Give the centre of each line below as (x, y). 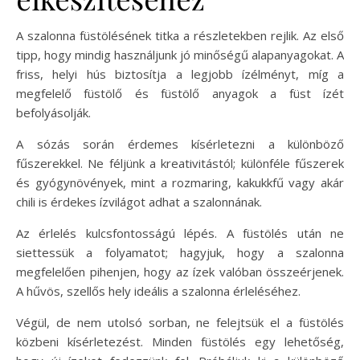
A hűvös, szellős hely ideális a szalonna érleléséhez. (158, 290)
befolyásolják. (53, 112)
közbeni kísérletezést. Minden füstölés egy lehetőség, (180, 341)
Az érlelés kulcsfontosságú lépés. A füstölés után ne (180, 233)
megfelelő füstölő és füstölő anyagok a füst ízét (180, 93)
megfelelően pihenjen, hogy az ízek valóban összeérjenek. (180, 271)
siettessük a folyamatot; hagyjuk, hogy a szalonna (180, 252)
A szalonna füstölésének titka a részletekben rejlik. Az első (180, 35)
